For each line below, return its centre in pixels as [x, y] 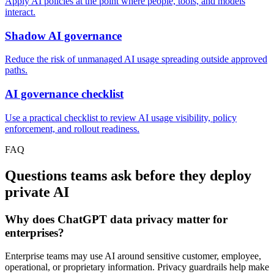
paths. [16, 70]
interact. [20, 12]
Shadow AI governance [63, 35]
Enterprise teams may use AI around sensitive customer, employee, [133, 256]
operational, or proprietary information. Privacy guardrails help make [137, 267]
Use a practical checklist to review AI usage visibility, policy [121, 117]
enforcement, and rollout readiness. [72, 128]
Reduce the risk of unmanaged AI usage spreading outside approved [136, 59]
